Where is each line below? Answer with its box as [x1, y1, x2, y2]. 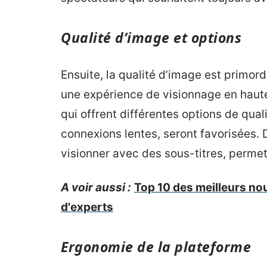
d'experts [61, 200, 113, 214]
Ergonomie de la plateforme [61, 237, 251, 256]
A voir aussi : [61, 181, 131, 194]
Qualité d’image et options [61, 28, 241, 47]
